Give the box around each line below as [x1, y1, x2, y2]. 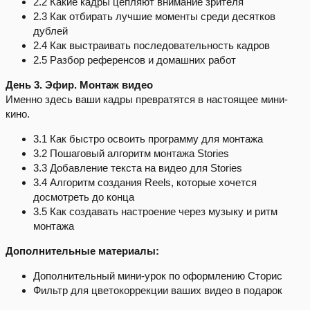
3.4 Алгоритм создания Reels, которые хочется [33, 176, 257, 189]
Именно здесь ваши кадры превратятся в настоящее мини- [6, 93, 288, 106]
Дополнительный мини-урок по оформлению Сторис [33, 270, 282, 282]
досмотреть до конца [33, 191, 134, 203]
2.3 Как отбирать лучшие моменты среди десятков [33, 10, 275, 23]
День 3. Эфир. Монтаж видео [6, 79, 153, 91]
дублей [33, 25, 68, 37]
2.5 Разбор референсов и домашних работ [33, 54, 236, 66]
